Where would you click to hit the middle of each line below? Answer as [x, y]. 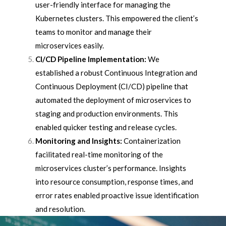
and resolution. [60, 209]
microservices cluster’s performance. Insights [110, 168]
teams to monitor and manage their [93, 32]
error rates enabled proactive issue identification [117, 195]
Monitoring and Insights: [78, 141]
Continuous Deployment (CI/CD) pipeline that [111, 86]
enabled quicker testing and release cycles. [106, 127]
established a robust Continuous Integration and [116, 73]
